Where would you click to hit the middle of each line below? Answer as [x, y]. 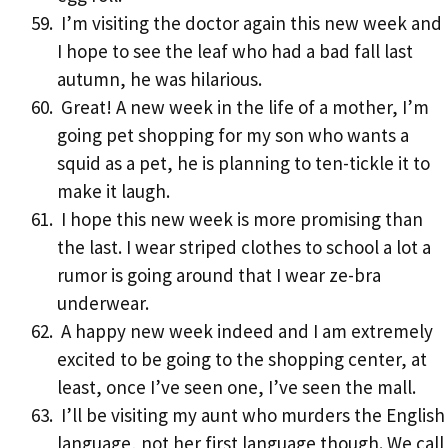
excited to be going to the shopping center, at [242, 359]
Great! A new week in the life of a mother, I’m [243, 107]
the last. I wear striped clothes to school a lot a [244, 247]
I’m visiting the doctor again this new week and [249, 23]
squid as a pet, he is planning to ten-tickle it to [243, 163]
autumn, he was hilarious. [159, 79]
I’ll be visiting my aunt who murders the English [251, 415]
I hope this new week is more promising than [240, 219]
